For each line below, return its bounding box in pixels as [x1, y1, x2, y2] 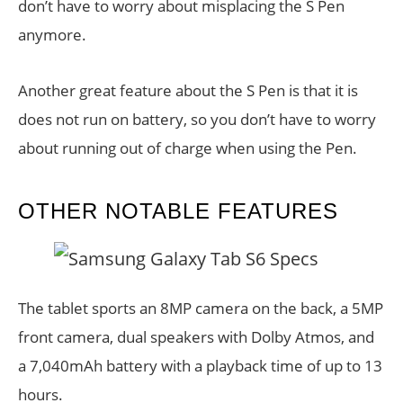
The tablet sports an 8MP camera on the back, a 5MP [18, 298, 383, 318]
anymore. [18, 24, 86, 45]
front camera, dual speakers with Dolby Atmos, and [18, 327, 374, 347]
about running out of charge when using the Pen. [18, 138, 357, 158]
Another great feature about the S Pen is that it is [18, 80, 358, 101]
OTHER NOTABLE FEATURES [18, 199, 338, 223]
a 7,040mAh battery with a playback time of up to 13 [18, 355, 382, 376]
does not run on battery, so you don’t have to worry [18, 109, 376, 130]
